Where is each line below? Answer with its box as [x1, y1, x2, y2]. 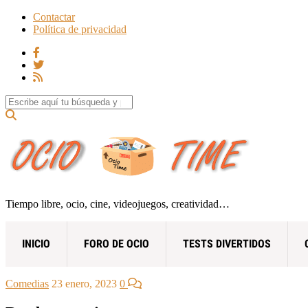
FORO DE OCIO [84, 236, 149, 250]
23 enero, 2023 [52, 277, 117, 289]
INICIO [22, 236, 50, 250]
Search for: [5, 94, 52, 106]
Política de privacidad [33, 23, 126, 35]
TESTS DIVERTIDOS [183, 236, 271, 250]
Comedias [5, 277, 49, 289]
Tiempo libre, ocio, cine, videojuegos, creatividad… [5, 197, 230, 210]
